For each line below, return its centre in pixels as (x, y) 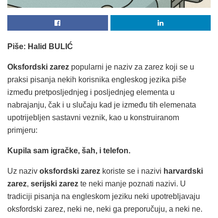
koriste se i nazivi (132, 171)
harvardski (183, 171)
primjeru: (22, 130)
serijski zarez (54, 184)
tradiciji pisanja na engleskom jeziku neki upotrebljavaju (104, 197)
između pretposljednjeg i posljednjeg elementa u (91, 92)
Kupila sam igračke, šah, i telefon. (69, 151)
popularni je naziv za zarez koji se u (132, 67)
